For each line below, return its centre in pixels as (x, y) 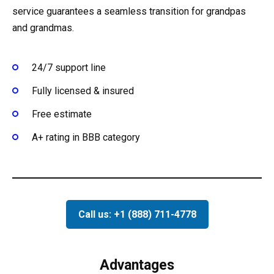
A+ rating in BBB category (86, 138)
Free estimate (62, 114)
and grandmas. (43, 28)
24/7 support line (69, 67)
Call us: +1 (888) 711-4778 (137, 214)
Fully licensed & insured (83, 91)
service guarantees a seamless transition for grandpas (129, 11)
